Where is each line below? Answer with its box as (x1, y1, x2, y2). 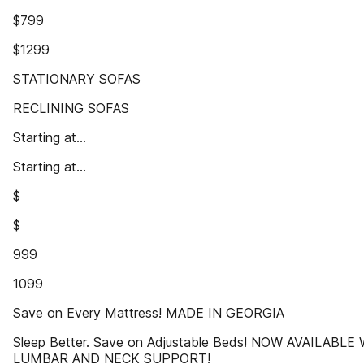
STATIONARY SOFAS (13, 71, 141, 87)
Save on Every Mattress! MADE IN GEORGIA (13, 305, 284, 321)
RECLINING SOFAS (13, 100, 129, 116)
